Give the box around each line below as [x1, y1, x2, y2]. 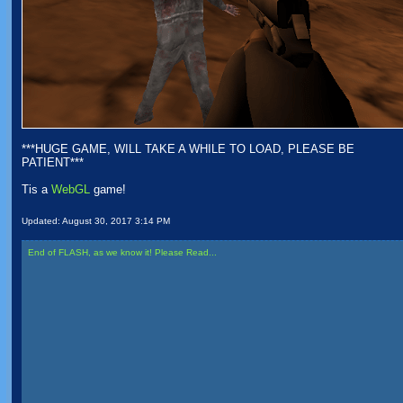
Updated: [22, 216, 62, 226]
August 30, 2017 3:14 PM [62, 216, 170, 226]
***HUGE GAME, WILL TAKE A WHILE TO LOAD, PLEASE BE [22, 142, 354, 156]
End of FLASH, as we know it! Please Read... [28, 247, 217, 257]
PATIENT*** [22, 156, 84, 169]
